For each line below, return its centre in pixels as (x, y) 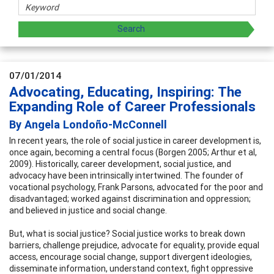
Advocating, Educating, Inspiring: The (125, 92)
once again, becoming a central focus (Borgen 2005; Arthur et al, (133, 152)
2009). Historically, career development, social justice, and (120, 164)
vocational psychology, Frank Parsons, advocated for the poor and (136, 187)
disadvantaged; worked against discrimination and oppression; (130, 198)
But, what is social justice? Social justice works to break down (127, 233)
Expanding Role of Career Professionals (132, 106)
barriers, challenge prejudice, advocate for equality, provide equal (134, 245)
